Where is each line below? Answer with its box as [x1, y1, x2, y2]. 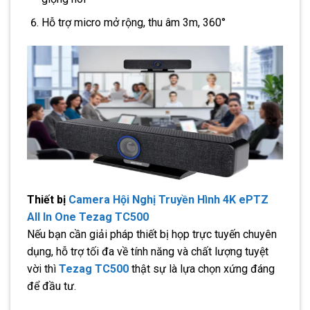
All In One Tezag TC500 [27, 210, 149, 224]
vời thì [27, 262, 59, 275]
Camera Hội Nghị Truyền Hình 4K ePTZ [69, 192, 268, 206]
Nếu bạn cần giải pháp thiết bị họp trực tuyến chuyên [27, 227, 277, 241]
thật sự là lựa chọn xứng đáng [129, 262, 275, 275]
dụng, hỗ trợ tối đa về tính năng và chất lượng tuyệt [27, 244, 268, 258]
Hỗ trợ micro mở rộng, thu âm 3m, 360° [41, 16, 226, 30]
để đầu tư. [27, 279, 76, 293]
